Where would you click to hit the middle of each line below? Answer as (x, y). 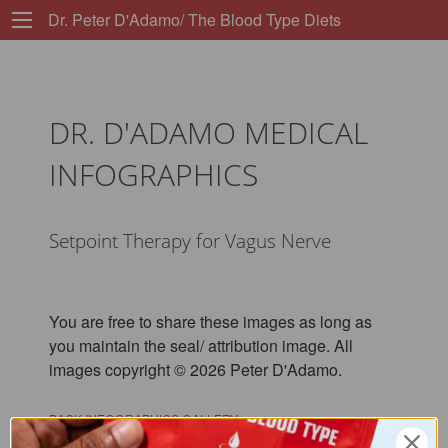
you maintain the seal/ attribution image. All (200, 345)
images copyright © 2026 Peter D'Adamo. (195, 369)
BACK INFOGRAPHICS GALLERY (143, 418)
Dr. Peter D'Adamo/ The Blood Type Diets (188, 19)
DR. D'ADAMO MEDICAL (208, 132)
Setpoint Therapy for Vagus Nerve (189, 241)
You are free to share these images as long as (210, 321)
